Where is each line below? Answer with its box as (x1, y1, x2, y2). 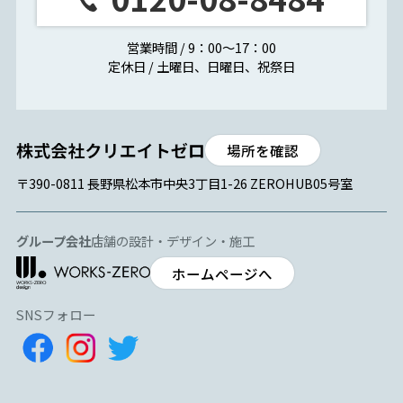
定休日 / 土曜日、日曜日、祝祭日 (108, 56, 295, 76)
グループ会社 (15, 230, 91, 250)
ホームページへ (172, 263, 273, 283)
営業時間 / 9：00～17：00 (127, 37, 276, 57)
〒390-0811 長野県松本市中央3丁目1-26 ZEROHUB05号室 (15, 173, 353, 193)
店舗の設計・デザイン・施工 (90, 230, 255, 250)
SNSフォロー (15, 304, 96, 324)
